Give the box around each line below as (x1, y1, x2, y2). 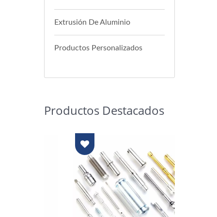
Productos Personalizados (54, 44, 142, 52)
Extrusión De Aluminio (54, 18, 130, 26)
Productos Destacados (44, 102, 164, 118)
